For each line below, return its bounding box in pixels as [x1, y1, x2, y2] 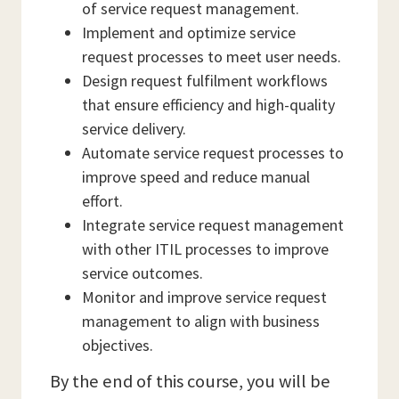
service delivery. [82, 118, 186, 140]
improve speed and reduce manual [82, 167, 310, 188]
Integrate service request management [82, 215, 344, 236]
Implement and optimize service [82, 22, 296, 44]
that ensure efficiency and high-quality [82, 94, 335, 116]
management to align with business [82, 311, 320, 332]
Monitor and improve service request [82, 287, 327, 308]
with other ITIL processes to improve [82, 239, 329, 260]
